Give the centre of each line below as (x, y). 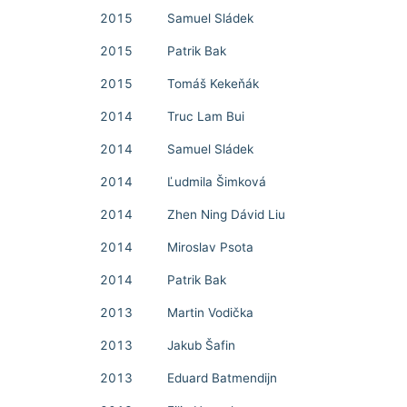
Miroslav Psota (210, 247)
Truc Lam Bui (206, 116)
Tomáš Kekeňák (213, 84)
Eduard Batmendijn (222, 378)
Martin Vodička (210, 313)
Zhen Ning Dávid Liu (226, 214)
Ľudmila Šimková (217, 182)
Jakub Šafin (201, 345)
